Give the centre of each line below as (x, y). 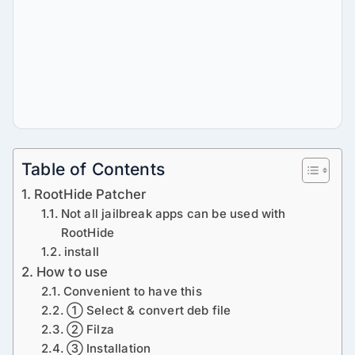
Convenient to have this (132, 292)
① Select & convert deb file (149, 311)
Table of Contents (93, 170)
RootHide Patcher (90, 195)
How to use (72, 272)
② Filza (90, 330)
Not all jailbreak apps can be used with (173, 214)
